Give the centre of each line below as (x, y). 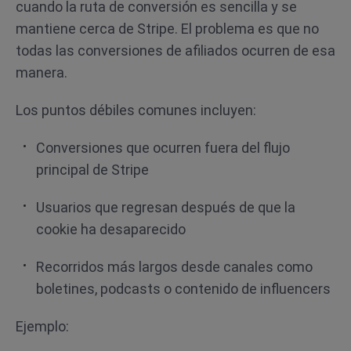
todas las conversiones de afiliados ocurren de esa (175, 51)
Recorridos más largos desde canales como (174, 267)
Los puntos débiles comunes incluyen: (136, 110)
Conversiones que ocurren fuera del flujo (163, 148)
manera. (42, 72)
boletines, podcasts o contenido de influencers (183, 289)
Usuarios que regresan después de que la (166, 207)
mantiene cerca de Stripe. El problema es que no (167, 29)
